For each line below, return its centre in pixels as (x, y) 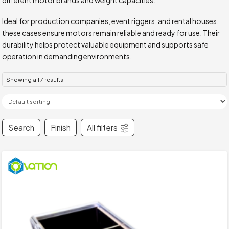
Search (21, 127)
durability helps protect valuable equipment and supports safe (106, 45)
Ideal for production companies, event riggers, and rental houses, (111, 21)
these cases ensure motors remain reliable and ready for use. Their (111, 33)
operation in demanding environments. (67, 56)
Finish (61, 127)
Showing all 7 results (35, 79)
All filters (102, 127)
